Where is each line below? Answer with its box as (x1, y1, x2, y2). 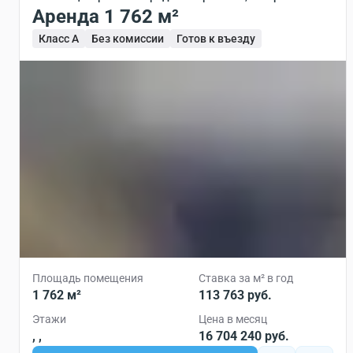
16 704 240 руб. (199, 329, 289, 344)
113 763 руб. (199, 288, 272, 303)
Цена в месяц (199, 313, 267, 325)
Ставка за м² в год (199, 272, 293, 284)
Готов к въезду (176, 32, 255, 45)
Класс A (39, 32, 79, 45)
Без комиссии (91, 32, 164, 45)
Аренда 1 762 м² (104, 6, 179, 28)
